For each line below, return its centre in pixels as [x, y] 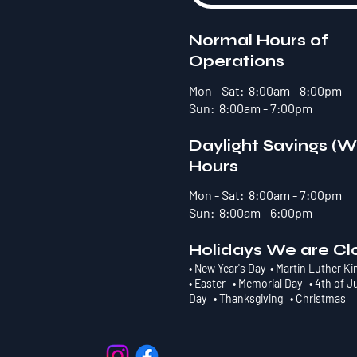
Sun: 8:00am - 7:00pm [251, 108]
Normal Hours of [259, 41]
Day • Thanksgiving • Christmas [269, 298]
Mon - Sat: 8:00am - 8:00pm [266, 91]
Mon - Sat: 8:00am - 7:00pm [266, 195]
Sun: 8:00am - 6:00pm [251, 213]
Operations [237, 61]
